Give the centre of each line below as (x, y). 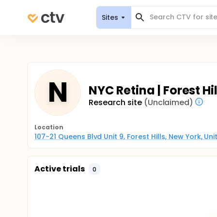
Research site (115, 102)
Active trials (60, 169)
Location (49, 127)
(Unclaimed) (169, 102)
